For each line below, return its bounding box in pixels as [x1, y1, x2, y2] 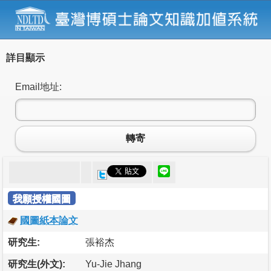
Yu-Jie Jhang [85, 258, 142, 269]
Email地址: [15, 81, 62, 92]
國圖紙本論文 [20, 215, 78, 226]
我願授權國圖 [13, 193, 71, 204]
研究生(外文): [8, 258, 65, 269]
